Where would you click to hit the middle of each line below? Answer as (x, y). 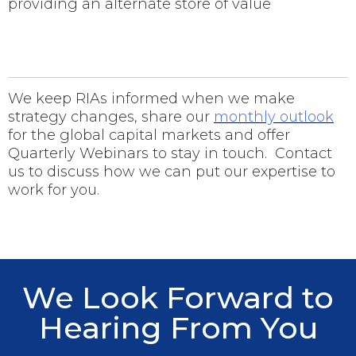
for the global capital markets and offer (149, 135)
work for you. (54, 190)
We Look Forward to (178, 297)
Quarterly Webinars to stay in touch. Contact (170, 153)
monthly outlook (274, 116)
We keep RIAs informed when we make (151, 98)
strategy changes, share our (111, 116)
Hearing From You (178, 327)
